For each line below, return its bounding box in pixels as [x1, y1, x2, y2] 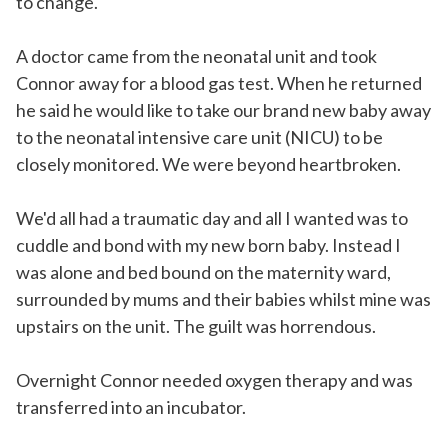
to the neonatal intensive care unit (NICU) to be [16, 126, 383, 149]
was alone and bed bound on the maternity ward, [16, 261, 391, 284]
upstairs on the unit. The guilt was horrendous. [16, 315, 376, 338]
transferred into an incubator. [16, 396, 246, 419]
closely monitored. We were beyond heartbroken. [16, 153, 401, 176]
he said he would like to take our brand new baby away [16, 99, 431, 122]
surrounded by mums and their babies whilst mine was [16, 288, 431, 311]
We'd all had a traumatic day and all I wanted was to [16, 207, 408, 230]
